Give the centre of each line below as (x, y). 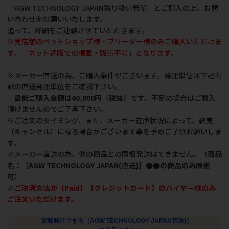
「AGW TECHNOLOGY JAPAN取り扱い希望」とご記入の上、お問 (113, 8)
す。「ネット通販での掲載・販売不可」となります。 (93, 53)
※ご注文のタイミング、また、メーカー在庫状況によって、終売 (110, 120)
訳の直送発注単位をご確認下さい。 (64, 87)
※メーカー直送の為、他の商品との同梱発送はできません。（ (107, 154)
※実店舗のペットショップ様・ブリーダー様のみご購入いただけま (114, 42)
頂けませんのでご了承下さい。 (57, 109)
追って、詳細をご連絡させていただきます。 (78, 30)
